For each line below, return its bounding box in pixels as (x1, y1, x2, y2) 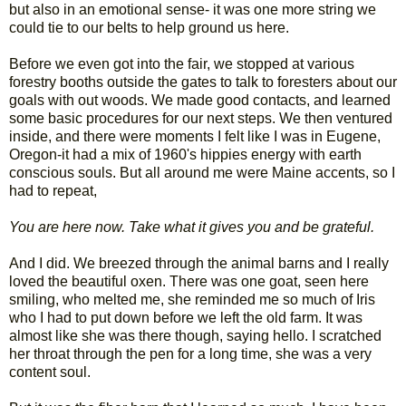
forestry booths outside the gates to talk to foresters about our (9, 73, 397, 90)
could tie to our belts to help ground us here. (9, 19, 289, 35)
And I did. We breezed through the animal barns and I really (9, 255, 389, 271)
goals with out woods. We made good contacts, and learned (9, 92, 391, 108)
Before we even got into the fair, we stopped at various (9, 55, 354, 72)
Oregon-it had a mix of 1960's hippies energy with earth (9, 146, 362, 162)
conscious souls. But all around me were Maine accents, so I (9, 164, 395, 180)
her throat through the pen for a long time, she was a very (9, 345, 372, 362)
